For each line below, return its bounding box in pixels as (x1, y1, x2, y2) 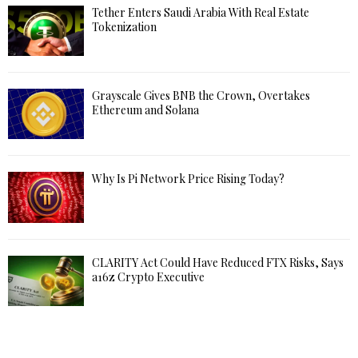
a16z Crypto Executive (92, 268, 205, 284)
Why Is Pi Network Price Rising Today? (92, 171, 287, 187)
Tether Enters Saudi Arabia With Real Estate (92, 4, 309, 20)
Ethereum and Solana (92, 102, 199, 118)
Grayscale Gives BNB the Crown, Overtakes (92, 88, 310, 104)
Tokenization (92, 18, 157, 34)
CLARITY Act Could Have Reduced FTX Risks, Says (92, 254, 344, 270)
